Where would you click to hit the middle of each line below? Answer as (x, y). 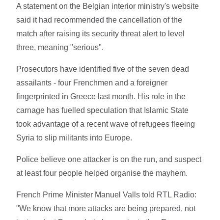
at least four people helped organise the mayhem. (102, 173)
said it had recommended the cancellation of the (99, 20)
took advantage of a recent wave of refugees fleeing (106, 124)
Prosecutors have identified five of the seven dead (103, 69)
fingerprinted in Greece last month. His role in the (101, 96)
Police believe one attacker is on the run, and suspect (109, 159)
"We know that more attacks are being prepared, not (106, 208)
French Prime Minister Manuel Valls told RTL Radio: (107, 194)
